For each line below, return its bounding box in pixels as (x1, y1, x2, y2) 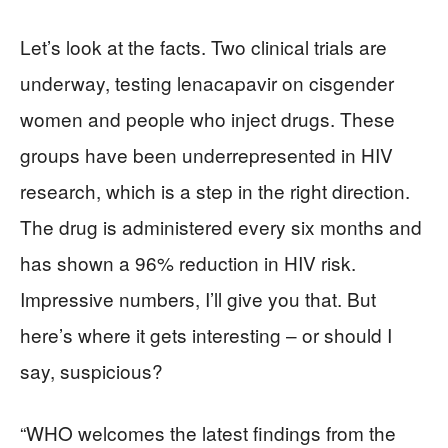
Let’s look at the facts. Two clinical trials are (20, 32, 387, 60)
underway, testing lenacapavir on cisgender (20, 68, 394, 96)
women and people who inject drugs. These (20, 104, 395, 132)
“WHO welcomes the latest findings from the (20, 418, 396, 446)
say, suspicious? (20, 356, 163, 384)
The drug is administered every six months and (20, 212, 422, 240)
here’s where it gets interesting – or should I (20, 320, 392, 348)
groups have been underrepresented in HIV (20, 140, 393, 168)
